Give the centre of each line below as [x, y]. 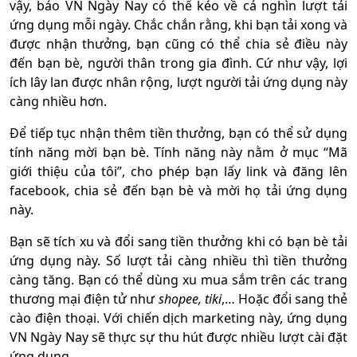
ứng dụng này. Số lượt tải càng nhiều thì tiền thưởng [178, 261]
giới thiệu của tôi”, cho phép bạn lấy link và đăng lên [178, 172]
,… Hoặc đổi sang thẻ [284, 299]
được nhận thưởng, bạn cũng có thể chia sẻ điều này [178, 44]
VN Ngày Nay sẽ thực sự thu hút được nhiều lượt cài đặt [178, 337]
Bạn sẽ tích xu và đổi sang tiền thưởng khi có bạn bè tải [178, 242]
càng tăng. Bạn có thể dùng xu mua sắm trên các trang [178, 280]
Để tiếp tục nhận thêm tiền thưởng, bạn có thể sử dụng [178, 133]
